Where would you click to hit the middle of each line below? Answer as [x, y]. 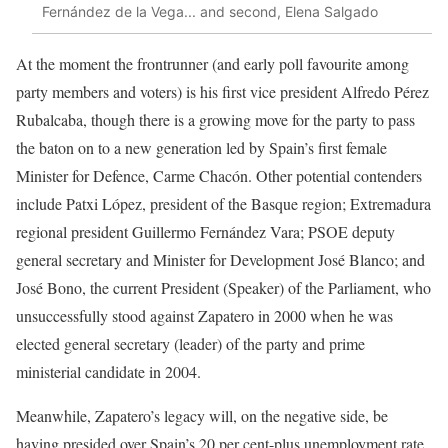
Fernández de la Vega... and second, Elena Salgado [210, 12]
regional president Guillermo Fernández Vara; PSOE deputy [205, 231]
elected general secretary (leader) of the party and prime [190, 343]
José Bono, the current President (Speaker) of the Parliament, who [223, 287]
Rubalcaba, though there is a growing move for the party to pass [215, 119]
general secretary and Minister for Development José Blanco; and [220, 259]
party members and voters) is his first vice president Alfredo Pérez [222, 91]
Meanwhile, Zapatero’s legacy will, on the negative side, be [202, 415]
